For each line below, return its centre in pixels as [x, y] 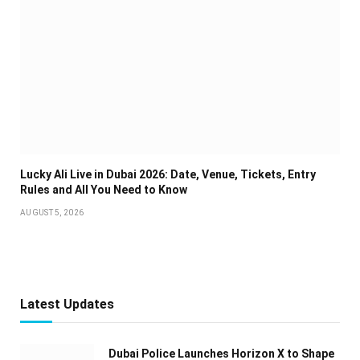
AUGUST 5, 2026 [52, 212]
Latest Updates [67, 304]
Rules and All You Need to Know [104, 189]
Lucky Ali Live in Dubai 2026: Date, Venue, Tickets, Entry [168, 174]
